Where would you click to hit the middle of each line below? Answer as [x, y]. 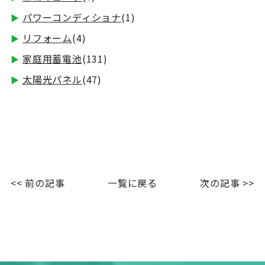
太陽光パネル [52, 80]
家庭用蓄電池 [52, 59]
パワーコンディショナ [72, 17]
